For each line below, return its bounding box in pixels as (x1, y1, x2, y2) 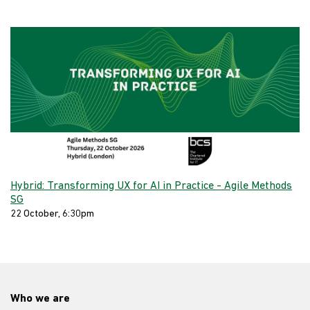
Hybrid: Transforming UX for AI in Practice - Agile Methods (10, 181, 292, 192)
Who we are (10, 293, 70, 305)
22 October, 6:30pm (10, 209, 94, 220)
